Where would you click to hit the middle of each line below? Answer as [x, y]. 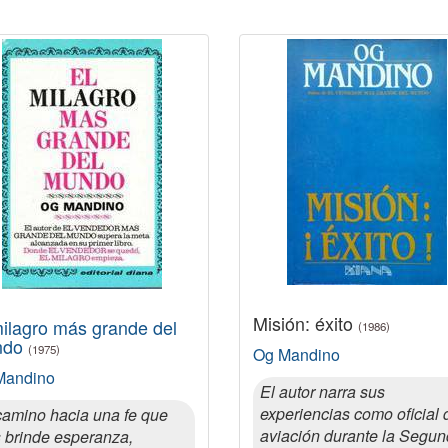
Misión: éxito [305, 323]
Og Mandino [296, 354]
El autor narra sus [322, 391]
